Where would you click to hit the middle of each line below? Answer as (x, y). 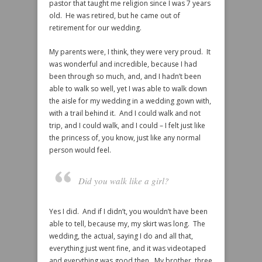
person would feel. (80, 150)
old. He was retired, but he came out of (115, 15)
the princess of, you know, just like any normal (125, 138)
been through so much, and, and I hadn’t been (125, 76)
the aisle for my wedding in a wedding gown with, (130, 101)
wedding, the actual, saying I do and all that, (121, 236)
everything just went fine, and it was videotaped (127, 248)
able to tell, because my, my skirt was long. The (127, 224)
